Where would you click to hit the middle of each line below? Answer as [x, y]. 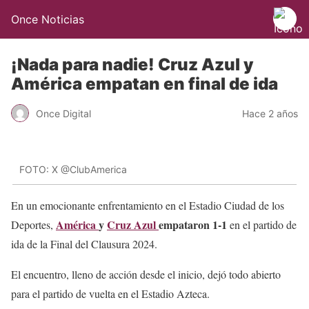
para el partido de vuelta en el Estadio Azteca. [110, 293]
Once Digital [63, 113]
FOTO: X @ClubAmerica [73, 170]
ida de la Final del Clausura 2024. [84, 243]
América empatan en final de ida [144, 84]
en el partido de [262, 224]
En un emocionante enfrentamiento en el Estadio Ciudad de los [148, 205]
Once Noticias [48, 19]
